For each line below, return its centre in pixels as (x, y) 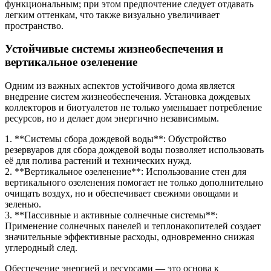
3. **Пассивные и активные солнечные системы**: (111, 215)
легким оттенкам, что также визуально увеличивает (112, 15)
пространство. (34, 25)
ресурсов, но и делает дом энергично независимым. (112, 118)
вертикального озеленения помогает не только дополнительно (134, 182)
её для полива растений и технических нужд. (98, 161)
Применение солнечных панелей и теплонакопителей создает (133, 226)
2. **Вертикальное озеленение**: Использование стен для (126, 171)
